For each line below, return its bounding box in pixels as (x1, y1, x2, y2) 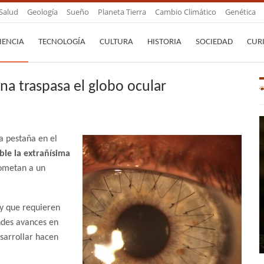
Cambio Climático (155, 6, 216, 17)
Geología (27, 6, 58, 17)
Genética (225, 6, 256, 17)
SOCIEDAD (196, 38, 233, 47)
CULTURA (100, 38, 133, 47)
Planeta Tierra (98, 6, 146, 17)
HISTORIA (147, 38, 181, 47)
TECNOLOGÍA (38, 38, 85, 47)
